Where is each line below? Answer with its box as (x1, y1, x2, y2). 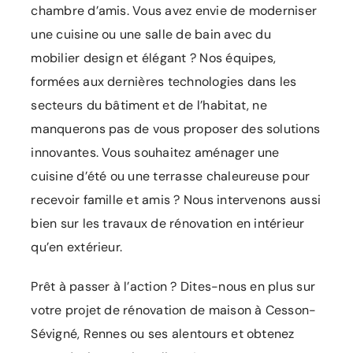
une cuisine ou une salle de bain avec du (31, 26, 271, 43)
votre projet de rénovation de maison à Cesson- (31, 302, 317, 319)
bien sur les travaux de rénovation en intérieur (31, 215, 305, 232)
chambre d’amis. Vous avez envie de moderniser (31, 2, 318, 20)
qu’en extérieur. (31, 239, 123, 256)
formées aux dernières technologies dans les (31, 73, 297, 91)
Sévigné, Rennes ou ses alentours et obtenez (31, 325, 295, 343)
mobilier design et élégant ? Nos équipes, (31, 50, 277, 67)
